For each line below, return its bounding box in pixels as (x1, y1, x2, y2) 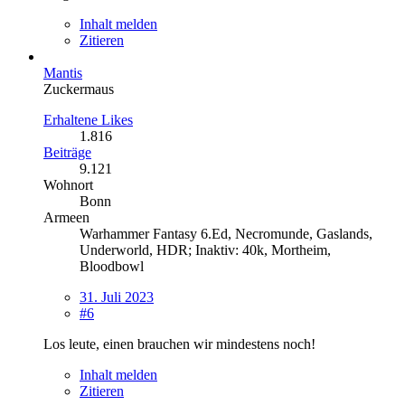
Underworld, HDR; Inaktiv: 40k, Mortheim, (80, 241, 331, 258)
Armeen (43, 209, 89, 225)
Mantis (43, 64, 82, 80)
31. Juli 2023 (80, 288, 154, 305)
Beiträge (43, 144, 91, 160)
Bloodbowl (80, 258, 144, 274)
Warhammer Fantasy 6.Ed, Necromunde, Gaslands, (80, 225, 372, 241)
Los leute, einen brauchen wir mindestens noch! (43, 335, 316, 352)
